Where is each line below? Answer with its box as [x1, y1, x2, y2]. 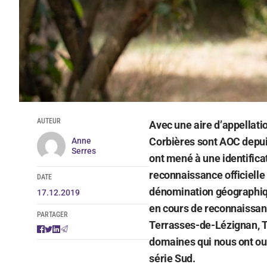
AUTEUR [36, 116, 61, 125]
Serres [71, 145, 96, 156]
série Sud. [149, 252, 195, 265]
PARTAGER [36, 210, 68, 219]
